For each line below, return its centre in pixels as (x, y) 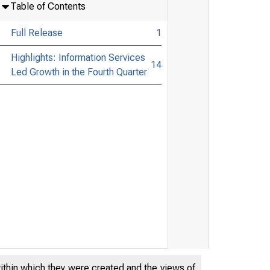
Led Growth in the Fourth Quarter (79, 72)
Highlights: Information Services (78, 57)
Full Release (36, 33)
